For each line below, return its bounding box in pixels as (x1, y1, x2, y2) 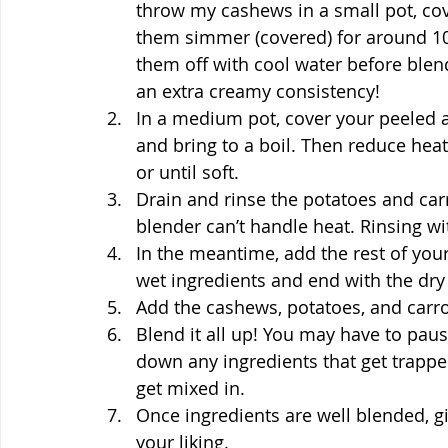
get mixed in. (136, 376, 245, 401)
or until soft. (136, 160, 239, 185)
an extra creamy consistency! (136, 79, 380, 104)
